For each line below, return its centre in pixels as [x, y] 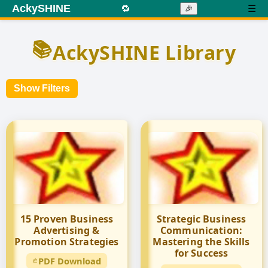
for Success [201, 253]
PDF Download [70, 261]
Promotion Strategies [67, 242]
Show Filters [42, 88]
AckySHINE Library [144, 52]
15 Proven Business [67, 219]
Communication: [201, 230]
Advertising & [67, 230]
